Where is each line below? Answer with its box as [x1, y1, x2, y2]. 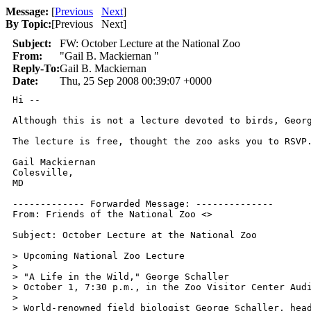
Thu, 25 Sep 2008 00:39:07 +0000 [60, 75, 212, 87]
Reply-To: [12, 62, 60, 74]
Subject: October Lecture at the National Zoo [12, 230, 257, 240]
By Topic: [6, 18, 51, 30]
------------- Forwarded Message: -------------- [12, 199, 274, 209]
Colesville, [12, 167, 74, 178]
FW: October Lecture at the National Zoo [60, 37, 240, 49]
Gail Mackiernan [12, 157, 96, 167]
